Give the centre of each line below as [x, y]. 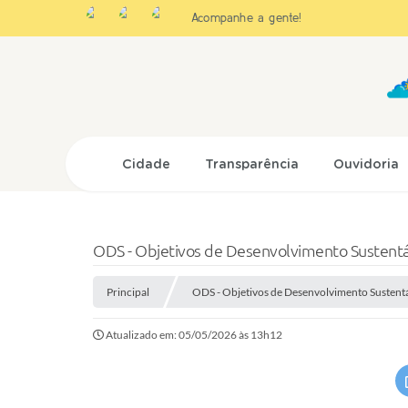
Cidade [147, 165]
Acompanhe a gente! [247, 17]
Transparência [252, 165]
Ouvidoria [367, 165]
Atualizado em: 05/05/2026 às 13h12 [194, 335]
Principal [128, 292]
